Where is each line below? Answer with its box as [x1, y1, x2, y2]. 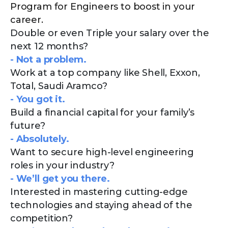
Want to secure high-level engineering [10, 146, 194, 158]
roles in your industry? [10, 159, 115, 171]
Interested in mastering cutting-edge [10, 186, 188, 197]
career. [10, 14, 43, 25]
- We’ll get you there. [10, 173, 110, 184]
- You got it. [10, 93, 65, 105]
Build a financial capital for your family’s [10, 106, 195, 118]
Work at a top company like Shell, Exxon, [10, 67, 200, 78]
